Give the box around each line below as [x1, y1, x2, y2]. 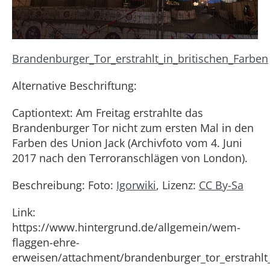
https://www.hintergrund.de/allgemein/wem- [12, 220, 240, 234]
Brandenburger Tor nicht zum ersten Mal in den [12, 121, 254, 135]
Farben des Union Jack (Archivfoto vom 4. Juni [12, 136, 242, 150]
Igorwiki [116, 178, 156, 192]
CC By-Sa [199, 178, 243, 192]
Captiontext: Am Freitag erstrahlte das [12, 105, 203, 120]
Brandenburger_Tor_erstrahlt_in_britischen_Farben [12, 51, 268, 66]
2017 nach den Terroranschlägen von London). [12, 151, 248, 165]
